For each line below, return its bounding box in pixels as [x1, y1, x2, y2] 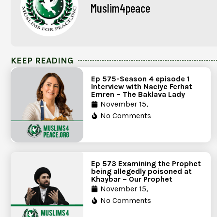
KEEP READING [11, 55, 73, 66]
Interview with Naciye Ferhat [91, 81, 192, 91]
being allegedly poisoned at [91, 166, 192, 176]
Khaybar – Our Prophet [91, 174, 172, 184]
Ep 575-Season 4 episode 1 [91, 74, 189, 83]
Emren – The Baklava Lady [91, 89, 185, 99]
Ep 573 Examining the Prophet [91, 158, 201, 168]
